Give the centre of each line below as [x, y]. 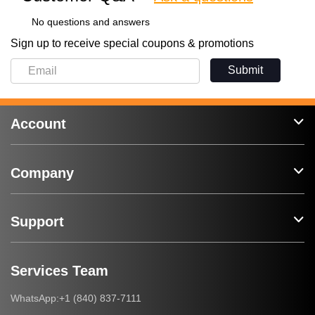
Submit [245, 70]
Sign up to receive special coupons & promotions [132, 43]
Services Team [59, 271]
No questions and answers [91, 21]
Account [38, 124]
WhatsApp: [35, 299]
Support [37, 222]
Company [42, 173]
